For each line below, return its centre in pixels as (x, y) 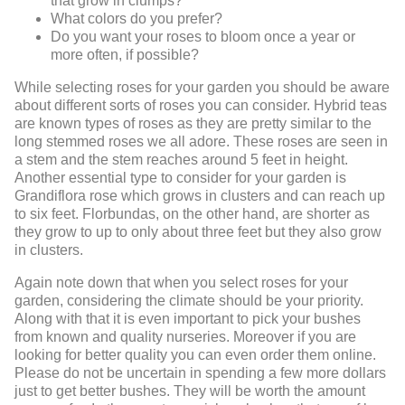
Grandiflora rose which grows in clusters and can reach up (200, 196)
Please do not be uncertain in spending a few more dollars (200, 373)
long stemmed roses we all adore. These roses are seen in (201, 142)
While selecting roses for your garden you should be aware (202, 88)
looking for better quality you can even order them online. (195, 355)
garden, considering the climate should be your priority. (189, 301)
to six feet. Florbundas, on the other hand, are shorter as (192, 214)
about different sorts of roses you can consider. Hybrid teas (201, 106)
